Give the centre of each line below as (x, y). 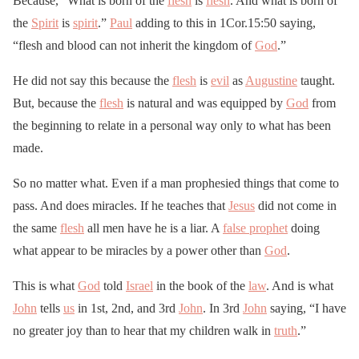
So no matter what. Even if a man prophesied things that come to (176, 184)
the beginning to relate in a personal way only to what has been (172, 126)
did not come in (296, 206)
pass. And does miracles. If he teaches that (121, 206)
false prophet (255, 228)
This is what (45, 286)
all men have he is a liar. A (153, 228)
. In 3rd (223, 309)
